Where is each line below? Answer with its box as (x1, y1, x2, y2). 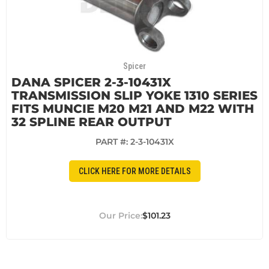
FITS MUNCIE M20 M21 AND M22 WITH (11, 101, 254, 116)
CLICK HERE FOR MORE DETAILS (78, 166, 191, 176)
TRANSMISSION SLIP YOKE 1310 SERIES (11, 88, 258, 103)
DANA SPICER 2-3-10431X (11, 75, 171, 90)
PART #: (95, 136, 130, 148)
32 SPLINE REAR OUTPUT (11, 115, 172, 130)
